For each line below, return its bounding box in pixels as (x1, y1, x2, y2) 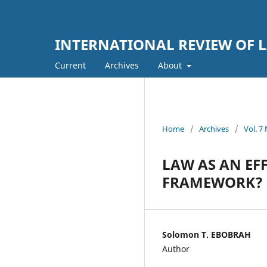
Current (55, 59, 86, 71)
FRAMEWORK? (162, 172, 263, 192)
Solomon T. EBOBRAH (162, 228, 251, 240)
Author (162, 243, 190, 254)
